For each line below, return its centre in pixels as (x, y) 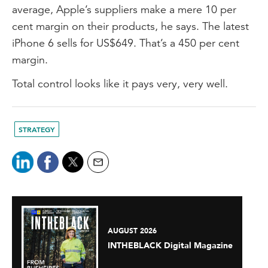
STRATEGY (37, 129)
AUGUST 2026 (132, 231)
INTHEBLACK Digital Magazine (170, 246)
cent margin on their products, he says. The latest (130, 26)
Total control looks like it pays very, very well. (120, 83)
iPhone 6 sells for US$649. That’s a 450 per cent (126, 43)
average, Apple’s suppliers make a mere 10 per (124, 9)
